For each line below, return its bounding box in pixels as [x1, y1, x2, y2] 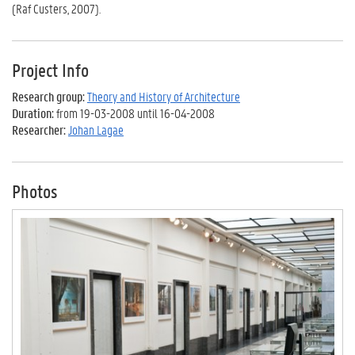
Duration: [12, 104, 54, 121]
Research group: [12, 87, 85, 105]
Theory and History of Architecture [87, 87, 240, 105]
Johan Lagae [68, 120, 124, 138]
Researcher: [12, 120, 66, 138]
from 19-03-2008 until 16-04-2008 [54, 104, 215, 121]
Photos [12, 179, 58, 203]
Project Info [12, 58, 89, 82]
